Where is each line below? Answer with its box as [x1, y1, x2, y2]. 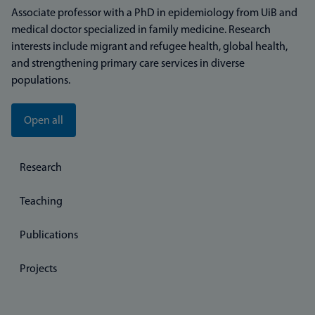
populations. [11, 75, 70, 86]
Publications [20, 230, 78, 241]
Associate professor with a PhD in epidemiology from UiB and [11, 8, 297, 19]
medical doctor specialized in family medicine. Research [11, 25, 271, 36]
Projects [20, 264, 57, 275]
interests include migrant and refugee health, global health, [11, 41, 288, 53]
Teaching [20, 196, 63, 207]
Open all [24, 115, 63, 127]
